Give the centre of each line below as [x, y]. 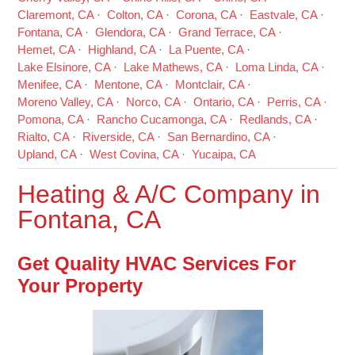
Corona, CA [206, 15]
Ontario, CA [224, 102]
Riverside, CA [118, 137]
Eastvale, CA [284, 15]
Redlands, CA [275, 120]
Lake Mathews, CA [173, 67]
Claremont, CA [56, 15]
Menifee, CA [50, 85]
